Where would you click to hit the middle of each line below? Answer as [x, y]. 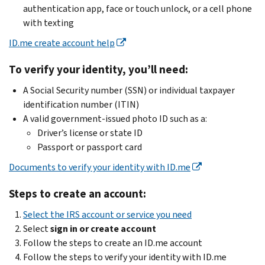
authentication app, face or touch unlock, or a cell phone [138, 8]
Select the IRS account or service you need [107, 214]
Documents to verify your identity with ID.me [100, 167]
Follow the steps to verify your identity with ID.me [125, 257]
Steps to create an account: [77, 193]
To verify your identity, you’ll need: [98, 69]
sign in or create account [103, 228]
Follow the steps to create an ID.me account [113, 243]
